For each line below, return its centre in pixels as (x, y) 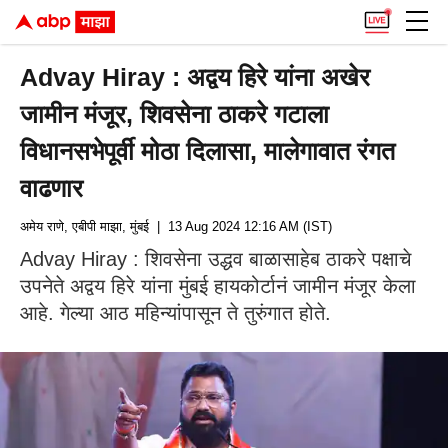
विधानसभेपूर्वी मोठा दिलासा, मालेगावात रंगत (208, 151)
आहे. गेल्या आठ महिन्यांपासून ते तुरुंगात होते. (181, 313)
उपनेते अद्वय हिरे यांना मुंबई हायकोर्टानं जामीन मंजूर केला (218, 286)
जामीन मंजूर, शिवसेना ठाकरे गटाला (175, 114)
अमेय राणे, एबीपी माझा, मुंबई (84, 226)
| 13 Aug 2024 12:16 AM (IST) (240, 226)
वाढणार (52, 188)
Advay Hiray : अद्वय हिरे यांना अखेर (195, 77)
